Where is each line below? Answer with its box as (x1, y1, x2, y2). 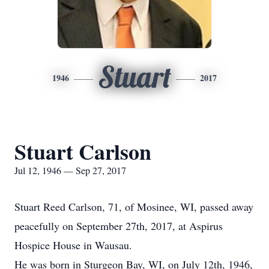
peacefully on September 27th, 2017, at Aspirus (14, 219, 223, 233)
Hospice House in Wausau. (14, 238, 132, 252)
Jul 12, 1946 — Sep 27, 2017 (14, 164, 126, 177)
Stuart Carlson (14, 136, 151, 167)
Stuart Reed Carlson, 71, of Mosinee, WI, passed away (14, 199, 253, 214)
